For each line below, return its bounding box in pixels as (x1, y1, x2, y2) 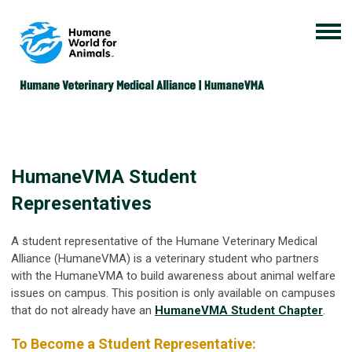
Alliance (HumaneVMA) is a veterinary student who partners (11, 251, 319, 266)
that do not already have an (11, 303, 155, 318)
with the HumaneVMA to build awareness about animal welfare (11, 269, 335, 284)
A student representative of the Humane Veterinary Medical (11, 234, 317, 249)
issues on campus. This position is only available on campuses (11, 286, 335, 301)
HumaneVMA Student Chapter (155, 303, 323, 318)
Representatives (11, 192, 152, 215)
